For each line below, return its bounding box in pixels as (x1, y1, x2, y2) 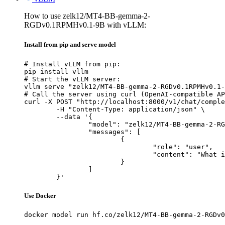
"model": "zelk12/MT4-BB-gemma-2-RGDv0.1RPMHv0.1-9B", (24, 120, 88, 128)
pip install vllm (24, 67, 88, 75)
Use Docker (24, 191, 56, 199)
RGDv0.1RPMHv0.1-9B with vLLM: (24, 21, 146, 30)
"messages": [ (24, 128, 88, 136)
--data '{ (24, 113, 56, 121)
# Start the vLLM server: (24, 75, 121, 83)
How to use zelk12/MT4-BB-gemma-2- (24, 12, 150, 21)
